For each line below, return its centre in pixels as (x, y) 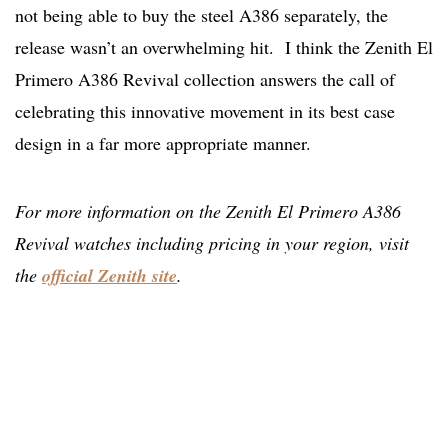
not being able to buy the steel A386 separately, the (201, 15)
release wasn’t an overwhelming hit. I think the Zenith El (224, 47)
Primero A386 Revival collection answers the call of (205, 79)
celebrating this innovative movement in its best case (205, 111)
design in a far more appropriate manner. (163, 143)
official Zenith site (109, 276)
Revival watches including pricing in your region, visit (212, 243)
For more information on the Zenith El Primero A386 (208, 211)
